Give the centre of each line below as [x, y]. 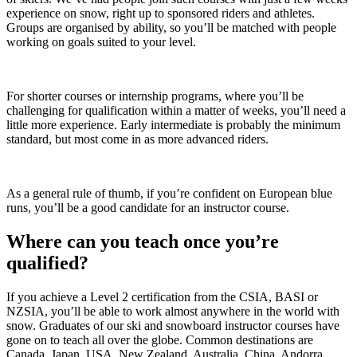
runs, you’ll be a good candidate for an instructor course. [148, 208]
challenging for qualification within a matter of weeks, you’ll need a [176, 111]
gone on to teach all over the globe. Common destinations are [160, 340]
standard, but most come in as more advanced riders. [137, 139]
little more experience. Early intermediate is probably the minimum [173, 125]
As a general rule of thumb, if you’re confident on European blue [169, 194]
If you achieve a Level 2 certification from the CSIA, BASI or [162, 297]
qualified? [47, 263]
